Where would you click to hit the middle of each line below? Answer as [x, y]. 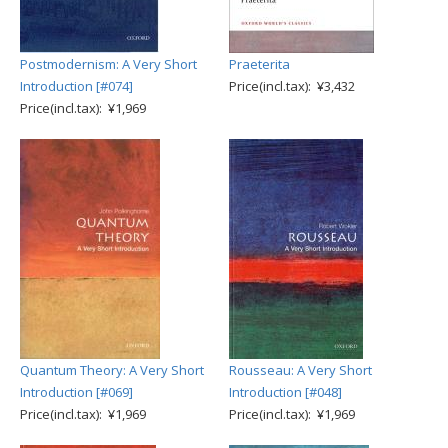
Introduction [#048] [285, 392]
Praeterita [259, 64]
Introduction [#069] [76, 392]
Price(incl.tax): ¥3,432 [292, 86]
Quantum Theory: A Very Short [112, 370]
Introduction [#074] [76, 86]
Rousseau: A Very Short [300, 370]
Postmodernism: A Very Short [108, 64]
